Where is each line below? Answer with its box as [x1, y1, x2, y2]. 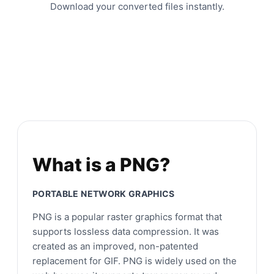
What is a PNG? [32, 153, 170, 176]
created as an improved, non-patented [32, 240, 198, 252]
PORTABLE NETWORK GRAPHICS [32, 188, 175, 199]
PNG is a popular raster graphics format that [32, 210, 222, 223]
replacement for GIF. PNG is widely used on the [32, 254, 237, 267]
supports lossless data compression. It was [32, 225, 219, 237]
